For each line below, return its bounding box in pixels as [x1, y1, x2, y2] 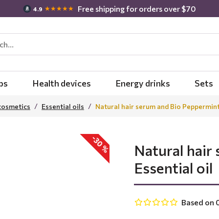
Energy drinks [115, 78, 170, 88]
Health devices [32, 78, 91, 88]
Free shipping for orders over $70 [77, 3, 196, 13]
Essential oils [42, 102, 84, 110]
